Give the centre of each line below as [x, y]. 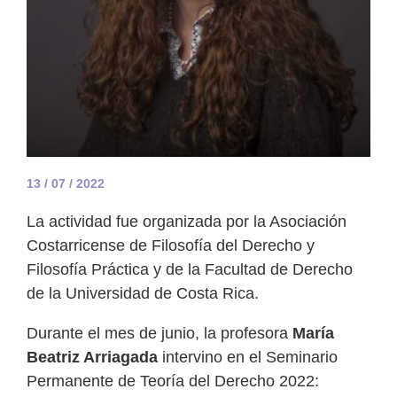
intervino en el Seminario [248, 358]
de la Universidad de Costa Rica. [143, 294]
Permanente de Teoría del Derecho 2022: [173, 381]
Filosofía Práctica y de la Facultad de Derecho [190, 270]
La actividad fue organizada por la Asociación [187, 222]
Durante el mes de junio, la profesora [160, 334]
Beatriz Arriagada [92, 358]
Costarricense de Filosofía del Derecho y [171, 246]
